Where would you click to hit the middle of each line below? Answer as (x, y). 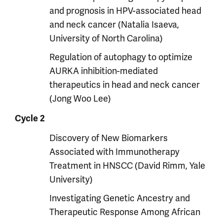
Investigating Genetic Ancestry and (120, 198)
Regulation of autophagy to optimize (121, 57)
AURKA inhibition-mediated (104, 71)
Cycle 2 (30, 118)
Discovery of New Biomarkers (109, 138)
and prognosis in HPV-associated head (125, 11)
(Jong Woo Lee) (80, 99)
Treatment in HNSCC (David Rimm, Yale (127, 166)
